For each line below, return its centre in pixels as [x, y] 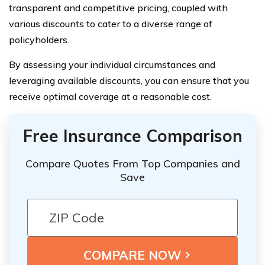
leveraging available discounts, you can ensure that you [129, 80]
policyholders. [39, 40]
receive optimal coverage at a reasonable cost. [110, 96]
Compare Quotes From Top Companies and [132, 163]
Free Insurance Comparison [132, 136]
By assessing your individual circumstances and [112, 64]
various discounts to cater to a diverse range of [111, 24]
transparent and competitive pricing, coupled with [118, 8]
